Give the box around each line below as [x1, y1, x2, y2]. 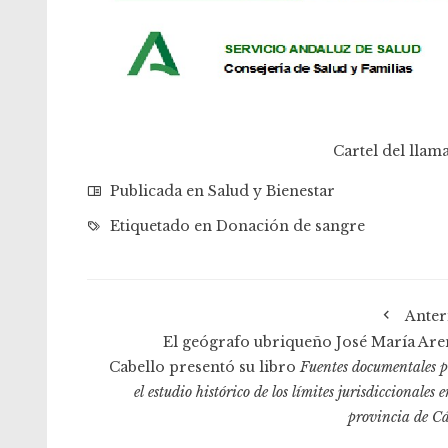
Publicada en [106, 181, 208, 200]
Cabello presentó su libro [108, 357, 300, 376]
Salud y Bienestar [208, 181, 335, 200]
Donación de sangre [216, 216, 365, 235]
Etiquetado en [106, 216, 216, 235]
